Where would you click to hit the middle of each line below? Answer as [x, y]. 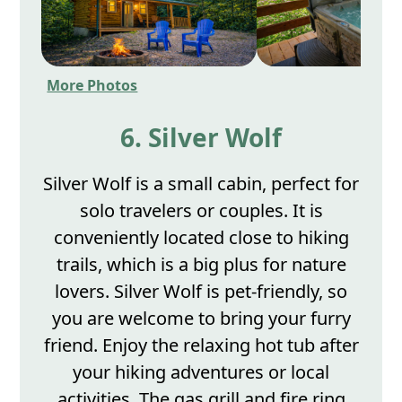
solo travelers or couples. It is [201, 210]
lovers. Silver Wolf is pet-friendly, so [201, 291]
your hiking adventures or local [201, 371]
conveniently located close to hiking [201, 237]
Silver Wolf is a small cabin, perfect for [201, 183]
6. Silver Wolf [201, 137]
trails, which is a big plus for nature [201, 264]
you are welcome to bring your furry [201, 318]
